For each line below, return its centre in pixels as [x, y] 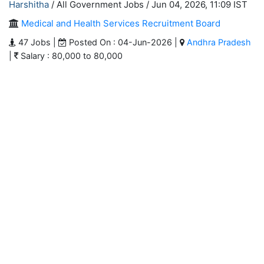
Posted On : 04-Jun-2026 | [123, 42]
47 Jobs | [37, 42]
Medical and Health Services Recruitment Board [121, 23]
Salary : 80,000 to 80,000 [70, 56]
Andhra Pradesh [219, 42]
